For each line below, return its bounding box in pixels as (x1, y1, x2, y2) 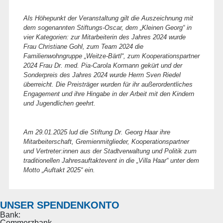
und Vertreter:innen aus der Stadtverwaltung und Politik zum (23, 147, 197, 155)
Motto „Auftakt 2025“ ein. (23, 166, 95, 174)
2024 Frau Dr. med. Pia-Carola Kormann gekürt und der (23, 62, 182, 70)
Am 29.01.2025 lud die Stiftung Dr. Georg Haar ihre (23, 128, 170, 136)
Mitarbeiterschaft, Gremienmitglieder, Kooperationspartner (23, 138, 189, 146)
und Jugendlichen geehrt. (23, 100, 96, 108)
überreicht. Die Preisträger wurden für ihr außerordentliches (23, 81, 193, 89)
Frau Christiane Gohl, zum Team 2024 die (23, 43, 143, 51)
